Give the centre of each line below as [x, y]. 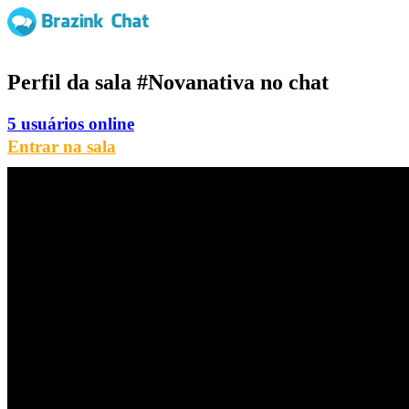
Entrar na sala [62, 146]
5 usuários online [71, 123]
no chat [292, 82]
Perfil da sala [72, 82]
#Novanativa [196, 82]
